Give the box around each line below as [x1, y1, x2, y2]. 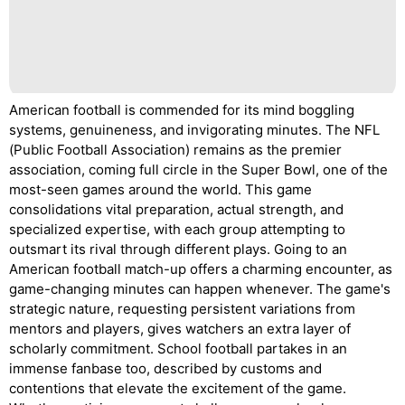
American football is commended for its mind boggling [9, 101, 354, 118]
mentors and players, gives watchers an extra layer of [9, 320, 351, 337]
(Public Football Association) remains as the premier [9, 141, 342, 158]
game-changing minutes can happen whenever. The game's [9, 280, 391, 297]
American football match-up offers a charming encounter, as [9, 260, 392, 278]
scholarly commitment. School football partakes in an [9, 340, 347, 357]
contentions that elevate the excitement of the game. [9, 380, 346, 397]
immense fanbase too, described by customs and [9, 360, 322, 377]
